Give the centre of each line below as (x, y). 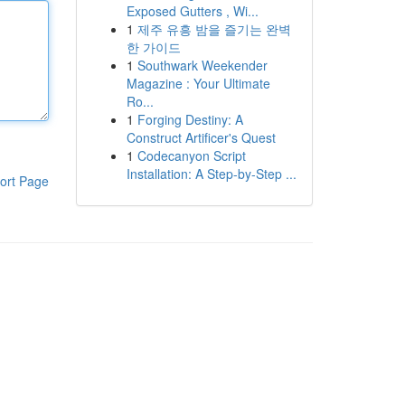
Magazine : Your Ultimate (198, 83)
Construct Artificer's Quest (201, 137)
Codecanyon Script (191, 155)
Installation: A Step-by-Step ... (211, 174)
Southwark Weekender (202, 65)
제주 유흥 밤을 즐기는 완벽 (214, 29)
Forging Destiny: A (190, 119)
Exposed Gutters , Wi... (192, 11)
